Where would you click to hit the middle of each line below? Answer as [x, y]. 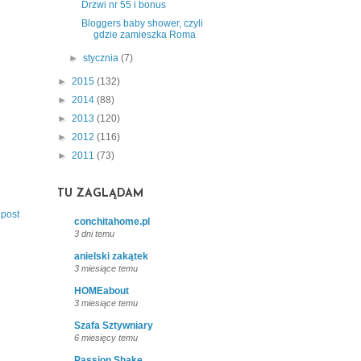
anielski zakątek [111, 256]
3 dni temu [94, 233]
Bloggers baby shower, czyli [142, 23]
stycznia [102, 58]
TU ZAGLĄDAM [100, 193]
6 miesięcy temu [106, 337]
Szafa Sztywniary [114, 325]
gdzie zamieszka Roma [144, 34]
